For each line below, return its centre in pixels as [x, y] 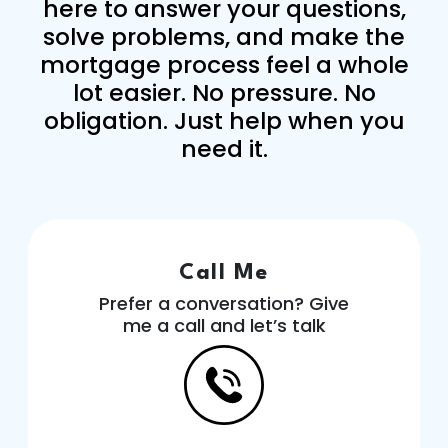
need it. [224, 148]
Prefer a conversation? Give [224, 303]
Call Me [224, 273]
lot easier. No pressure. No [224, 92]
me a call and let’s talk [224, 325]
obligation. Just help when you [224, 120]
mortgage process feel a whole [224, 64]
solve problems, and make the [224, 36]
